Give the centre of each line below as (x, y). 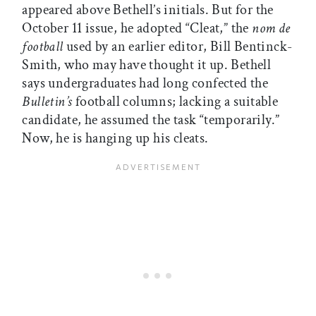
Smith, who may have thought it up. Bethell (147, 65)
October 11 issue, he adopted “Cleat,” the (137, 29)
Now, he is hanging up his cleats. (115, 139)
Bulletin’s (47, 102)
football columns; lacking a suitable (175, 102)
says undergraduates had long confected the (145, 84)
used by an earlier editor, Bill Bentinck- (178, 47)
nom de (271, 29)
